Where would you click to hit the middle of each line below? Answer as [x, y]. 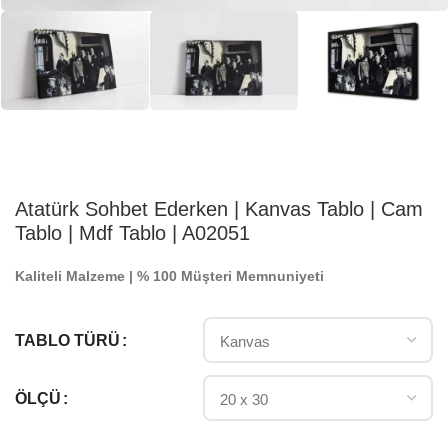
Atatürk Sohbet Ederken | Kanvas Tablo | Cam [219, 209]
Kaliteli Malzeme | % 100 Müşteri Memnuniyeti [169, 276]
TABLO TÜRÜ [67, 340]
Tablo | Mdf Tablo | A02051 [132, 233]
